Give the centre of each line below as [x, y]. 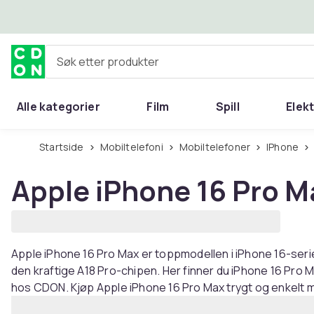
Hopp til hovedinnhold [91, 16]
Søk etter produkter [96, 67]
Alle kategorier [59, 107]
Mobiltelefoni [136, 147]
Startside [64, 147]
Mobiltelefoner [219, 147]
